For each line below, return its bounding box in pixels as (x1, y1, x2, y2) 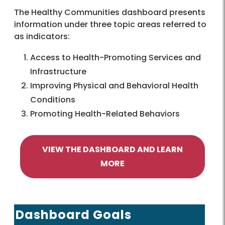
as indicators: (14, 31, 70, 43)
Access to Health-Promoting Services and (30, 52, 201, 64)
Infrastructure (30, 66, 86, 78)
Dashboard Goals (16, 206, 132, 223)
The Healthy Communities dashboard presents (14, 7, 205, 19)
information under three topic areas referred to (14, 19, 206, 31)
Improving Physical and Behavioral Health (30, 80, 198, 92)
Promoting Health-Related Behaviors (30, 108, 180, 120)
